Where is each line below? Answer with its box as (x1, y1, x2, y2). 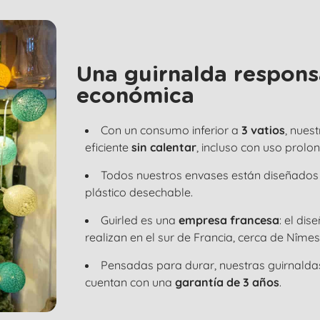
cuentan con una (84, 274, 175, 289)
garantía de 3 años (174, 274, 279, 289)
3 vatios (241, 122, 285, 137)
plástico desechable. (84, 184, 193, 199)
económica (76, 85, 194, 107)
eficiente (84, 139, 131, 154)
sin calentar (131, 139, 196, 154)
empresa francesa (178, 212, 279, 227)
